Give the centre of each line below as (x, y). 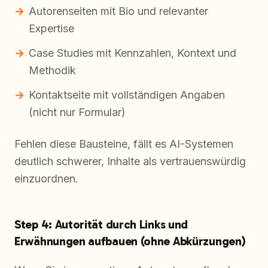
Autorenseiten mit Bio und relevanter (118, 11)
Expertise (51, 29)
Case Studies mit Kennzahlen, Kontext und (133, 53)
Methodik (52, 71)
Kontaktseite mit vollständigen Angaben (127, 95)
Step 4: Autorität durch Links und (101, 225)
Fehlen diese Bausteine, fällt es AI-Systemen (124, 144)
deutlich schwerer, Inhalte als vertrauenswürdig (130, 162)
